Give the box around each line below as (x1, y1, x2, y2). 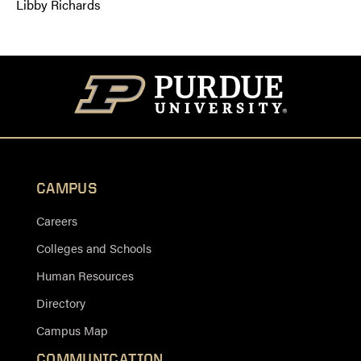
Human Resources (35, 266, 134, 284)
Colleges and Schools (35, 239, 151, 256)
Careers (35, 211, 77, 229)
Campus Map (35, 321, 108, 338)
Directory (35, 293, 85, 311)
